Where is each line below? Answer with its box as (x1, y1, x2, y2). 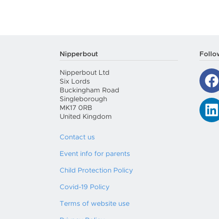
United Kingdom (60, 113, 112, 120)
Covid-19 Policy (60, 184, 109, 191)
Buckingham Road (60, 87, 119, 94)
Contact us (60, 134, 95, 141)
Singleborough (60, 96, 107, 103)
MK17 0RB (60, 105, 92, 111)
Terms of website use (60, 200, 130, 207)
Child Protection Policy (60, 167, 133, 174)
